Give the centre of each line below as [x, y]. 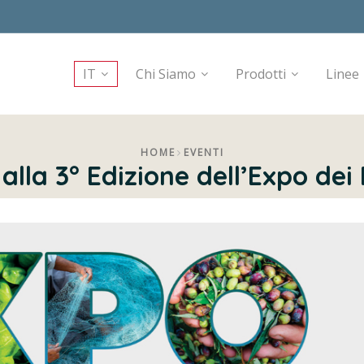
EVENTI [204, 152]
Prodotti [261, 74]
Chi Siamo [166, 74]
